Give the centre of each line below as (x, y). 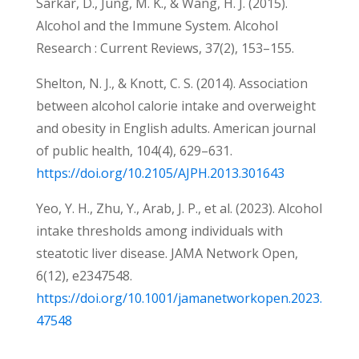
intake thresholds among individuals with (159, 231)
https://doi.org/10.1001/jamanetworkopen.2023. (179, 298)
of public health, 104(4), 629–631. (134, 151)
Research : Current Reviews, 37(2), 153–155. (165, 48)
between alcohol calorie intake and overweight (175, 106)
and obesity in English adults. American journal (175, 129)
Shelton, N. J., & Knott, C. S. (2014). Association (171, 84)
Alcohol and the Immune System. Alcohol (157, 26)
